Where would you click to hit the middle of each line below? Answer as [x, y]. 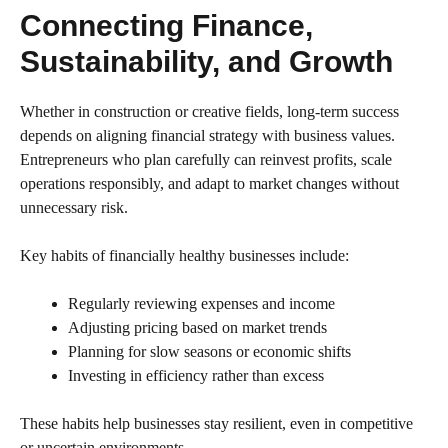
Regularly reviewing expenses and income [201, 304]
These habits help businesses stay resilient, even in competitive [216, 424]
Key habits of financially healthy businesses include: [184, 256]
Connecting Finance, [166, 26]
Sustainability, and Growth [206, 62]
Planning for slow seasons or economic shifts [209, 352]
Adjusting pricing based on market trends [197, 328]
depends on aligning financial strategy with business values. [207, 136]
